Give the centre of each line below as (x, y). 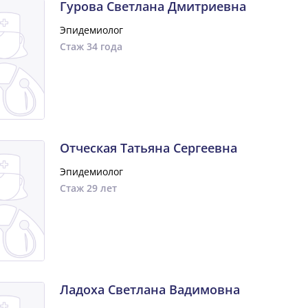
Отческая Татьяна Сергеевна (148, 148)
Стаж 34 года (91, 46)
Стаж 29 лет (88, 188)
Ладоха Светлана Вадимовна (150, 289)
